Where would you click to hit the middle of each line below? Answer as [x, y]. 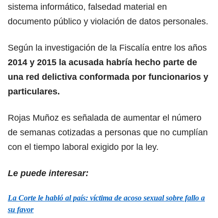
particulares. [34, 91]
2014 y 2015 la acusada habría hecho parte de [102, 62]
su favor [21, 209]
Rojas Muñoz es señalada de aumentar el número [105, 118]
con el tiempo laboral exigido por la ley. [83, 147]
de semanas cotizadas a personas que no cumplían [108, 132]
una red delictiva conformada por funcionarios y [108, 77]
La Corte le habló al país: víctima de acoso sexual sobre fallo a [106, 198]
